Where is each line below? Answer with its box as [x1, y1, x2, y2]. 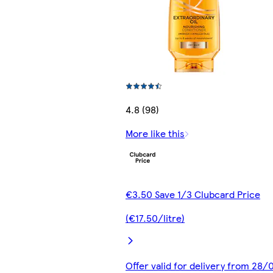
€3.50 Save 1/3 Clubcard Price [126, 187, 260, 202]
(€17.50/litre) [126, 211, 185, 225]
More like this [126, 126, 185, 141]
